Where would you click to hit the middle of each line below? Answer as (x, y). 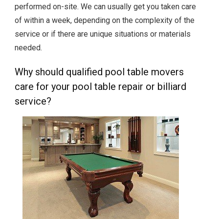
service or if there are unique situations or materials (103, 34)
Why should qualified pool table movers (99, 72)
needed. (28, 47)
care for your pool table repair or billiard (100, 86)
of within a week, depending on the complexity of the (105, 20)
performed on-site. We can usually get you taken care (105, 6)
